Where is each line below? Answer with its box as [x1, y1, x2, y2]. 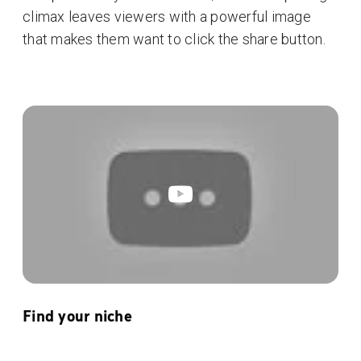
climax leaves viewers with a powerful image [23, 8, 311, 25]
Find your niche [23, 305, 132, 326]
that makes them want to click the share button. [23, 31, 326, 48]
